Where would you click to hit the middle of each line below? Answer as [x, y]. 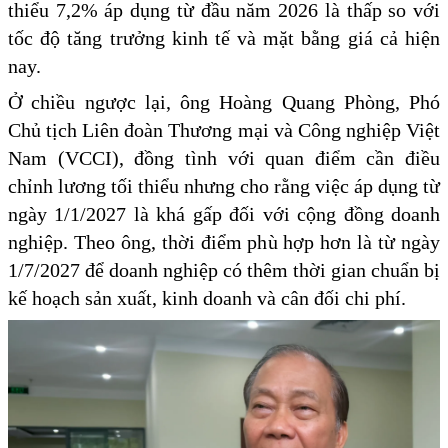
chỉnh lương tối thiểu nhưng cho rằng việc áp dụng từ [224, 186]
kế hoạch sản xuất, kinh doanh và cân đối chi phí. [207, 298]
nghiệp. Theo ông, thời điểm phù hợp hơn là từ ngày [224, 242]
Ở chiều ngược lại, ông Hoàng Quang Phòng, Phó [224, 102]
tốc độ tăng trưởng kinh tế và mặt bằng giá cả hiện [224, 38]
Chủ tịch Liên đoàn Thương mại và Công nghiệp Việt [224, 130]
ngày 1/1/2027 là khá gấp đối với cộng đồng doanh [224, 214]
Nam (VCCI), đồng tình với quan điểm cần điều [224, 158]
